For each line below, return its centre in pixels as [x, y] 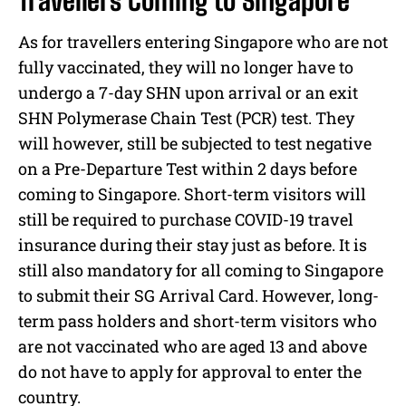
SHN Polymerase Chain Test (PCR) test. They [186, 118]
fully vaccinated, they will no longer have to [186, 68]
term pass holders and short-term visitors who [198, 321]
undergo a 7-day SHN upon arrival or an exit [188, 93]
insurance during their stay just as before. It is [193, 245]
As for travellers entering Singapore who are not [203, 42]
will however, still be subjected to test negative [195, 144]
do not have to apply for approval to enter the [190, 372]
